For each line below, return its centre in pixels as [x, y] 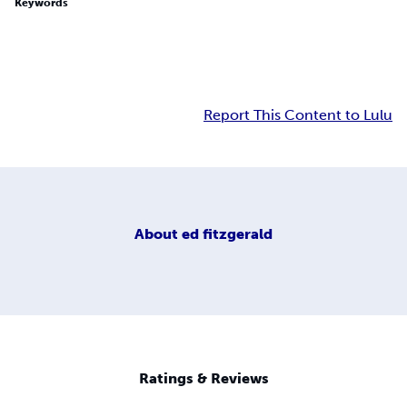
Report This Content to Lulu [298, 115]
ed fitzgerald [227, 233]
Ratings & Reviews [203, 379]
